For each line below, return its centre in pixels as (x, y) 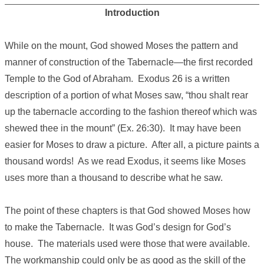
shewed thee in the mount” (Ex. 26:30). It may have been (123, 128)
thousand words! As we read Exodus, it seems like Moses (125, 161)
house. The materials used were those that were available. (128, 244)
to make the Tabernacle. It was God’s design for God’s (118, 227)
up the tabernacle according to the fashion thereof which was (131, 112)
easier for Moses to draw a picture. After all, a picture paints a (132, 145)
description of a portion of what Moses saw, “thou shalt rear (126, 95)
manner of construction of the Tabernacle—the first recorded (129, 62)
